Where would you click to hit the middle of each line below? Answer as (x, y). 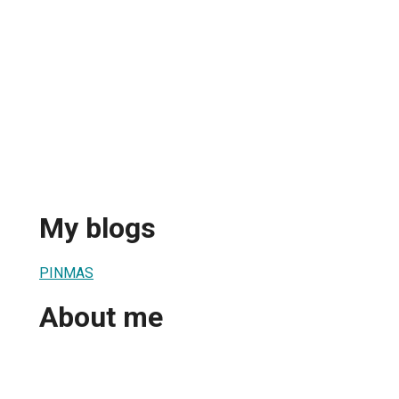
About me (101, 318)
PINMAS (66, 273)
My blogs (98, 228)
